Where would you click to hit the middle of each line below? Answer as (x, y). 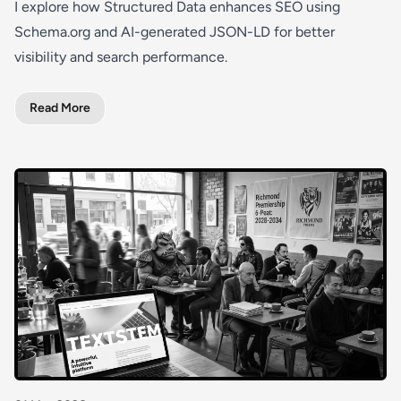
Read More (60, 107)
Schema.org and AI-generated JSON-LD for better (175, 31)
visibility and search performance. (121, 56)
